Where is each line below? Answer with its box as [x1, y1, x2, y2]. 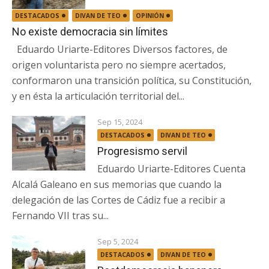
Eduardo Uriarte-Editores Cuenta [97, 162, 246, 175]
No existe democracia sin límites [12, 25, 168, 38]
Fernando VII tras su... [12, 208, 109, 222]
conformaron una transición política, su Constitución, [12, 73, 252, 87]
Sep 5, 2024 [97, 235, 139, 247]
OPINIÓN [136, 11, 165, 20]
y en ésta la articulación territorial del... [12, 89, 184, 103]
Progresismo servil [97, 144, 188, 157]
